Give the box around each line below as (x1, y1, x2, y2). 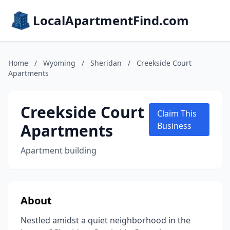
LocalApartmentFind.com (33, 12, 189, 29)
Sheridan (90, 58, 122, 68)
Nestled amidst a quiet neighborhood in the (21, 215, 190, 226)
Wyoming (43, 58, 75, 68)
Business (157, 120, 191, 131)
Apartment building (21, 145, 97, 156)
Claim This (157, 108, 197, 119)
